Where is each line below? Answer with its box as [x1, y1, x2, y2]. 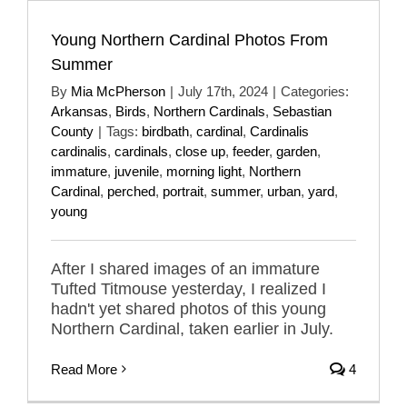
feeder [233, 143, 269, 159]
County [51, 123, 94, 139]
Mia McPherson [71, 83, 165, 99]
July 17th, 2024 [178, 83, 268, 99]
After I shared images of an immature [51, 259, 320, 278]
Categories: [281, 83, 349, 99]
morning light [166, 163, 242, 179]
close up [175, 143, 225, 159]
